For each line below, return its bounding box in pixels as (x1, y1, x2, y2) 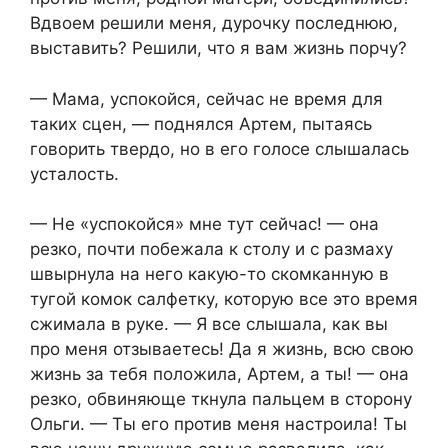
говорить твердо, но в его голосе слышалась (30, 138, 409, 159)
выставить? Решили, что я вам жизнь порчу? (30, 38, 407, 59)
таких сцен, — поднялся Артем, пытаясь (30, 113, 372, 134)
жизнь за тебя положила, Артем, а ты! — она (30, 364, 409, 385)
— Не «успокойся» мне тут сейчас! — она (30, 214, 379, 235)
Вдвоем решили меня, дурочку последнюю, (30, 13, 398, 34)
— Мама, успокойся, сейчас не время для (30, 88, 383, 109)
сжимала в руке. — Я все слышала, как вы (30, 314, 388, 335)
